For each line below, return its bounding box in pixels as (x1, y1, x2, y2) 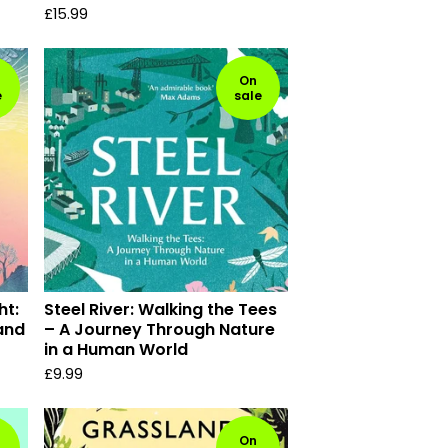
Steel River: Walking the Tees (44, 298, 277, 321)
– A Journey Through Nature (44, 318, 275, 341)
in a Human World (44, 338, 188, 361)
